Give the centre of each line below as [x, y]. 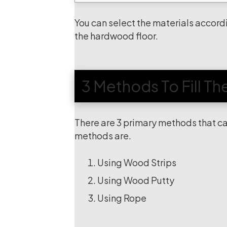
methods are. [103, 136]
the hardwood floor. [116, 36]
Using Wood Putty [136, 180]
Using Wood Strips [137, 162]
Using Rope [122, 198]
